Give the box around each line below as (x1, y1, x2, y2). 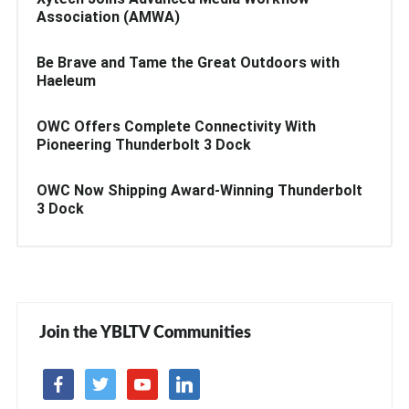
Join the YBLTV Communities (38, 325, 251, 341)
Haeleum (36, 72, 96, 89)
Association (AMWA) (36, 8, 180, 26)
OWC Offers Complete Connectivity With (36, 118, 316, 135)
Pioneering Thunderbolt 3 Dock (36, 136, 251, 153)
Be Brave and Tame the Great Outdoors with (36, 54, 340, 71)
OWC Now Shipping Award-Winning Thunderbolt (36, 182, 362, 199)
